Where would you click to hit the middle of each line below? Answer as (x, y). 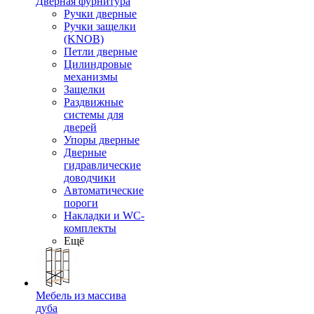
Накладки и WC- (104, 216)
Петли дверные (101, 52)
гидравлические (102, 165)
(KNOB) (84, 39)
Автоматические (104, 190)
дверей (80, 127)
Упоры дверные (102, 140)
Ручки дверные (100, 14)
